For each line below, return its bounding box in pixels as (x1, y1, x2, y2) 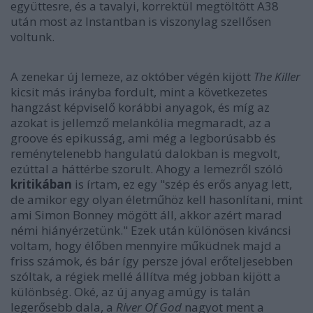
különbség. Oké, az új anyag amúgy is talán (10, 283, 250, 300)
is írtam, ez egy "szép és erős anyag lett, (72, 175, 292, 192)
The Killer (254, 68, 300, 85)
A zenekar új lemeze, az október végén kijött (10, 68, 254, 85)
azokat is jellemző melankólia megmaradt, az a (10, 114, 271, 131)
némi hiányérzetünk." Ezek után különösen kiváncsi (10, 221, 291, 238)
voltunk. (10, 28, 54, 45)
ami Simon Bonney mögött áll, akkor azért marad (10, 206, 282, 223)
